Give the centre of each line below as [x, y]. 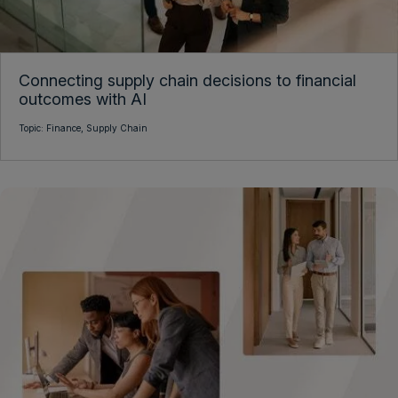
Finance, [66, 128]
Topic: [32, 128]
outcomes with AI [83, 99]
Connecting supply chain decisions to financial [187, 81]
